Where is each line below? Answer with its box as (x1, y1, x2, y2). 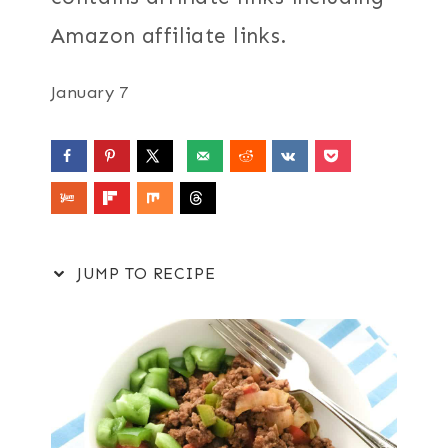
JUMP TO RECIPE (72, 264, 216, 284)
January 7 (51, 81, 129, 102)
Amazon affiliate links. (51, 22, 288, 49)
